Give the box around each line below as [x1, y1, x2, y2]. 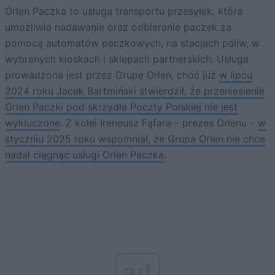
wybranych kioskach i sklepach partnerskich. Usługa [5, 53, 249, 66]
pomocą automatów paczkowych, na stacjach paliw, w [5, 37, 260, 50]
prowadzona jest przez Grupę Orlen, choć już [5, 69, 219, 82]
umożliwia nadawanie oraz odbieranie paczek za [5, 21, 231, 34]
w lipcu [219, 69, 252, 82]
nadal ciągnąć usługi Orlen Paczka [5, 149, 164, 161]
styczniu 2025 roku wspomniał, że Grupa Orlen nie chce [5, 133, 265, 145]
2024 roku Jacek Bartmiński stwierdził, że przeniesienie [5, 85, 265, 98]
